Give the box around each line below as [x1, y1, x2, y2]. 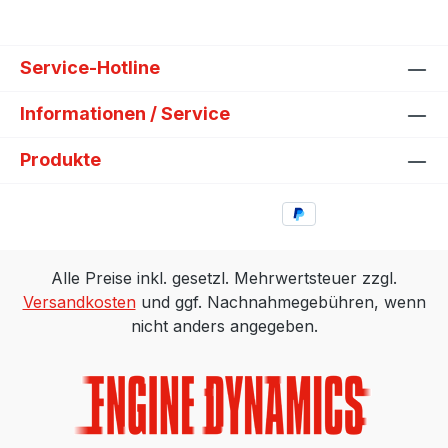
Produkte [20, 149, 101, 171]
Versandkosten [22, 292, 136, 312]
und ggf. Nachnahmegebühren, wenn [135, 292, 426, 312]
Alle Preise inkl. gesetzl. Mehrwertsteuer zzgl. [51, 268, 397, 288]
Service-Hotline [20, 57, 160, 79]
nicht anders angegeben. [130, 316, 318, 336]
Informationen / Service [20, 103, 230, 125]
